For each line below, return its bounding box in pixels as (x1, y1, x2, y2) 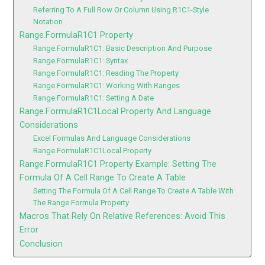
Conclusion (20, 239, 63, 249)
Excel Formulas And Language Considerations (33, 134, 191, 143)
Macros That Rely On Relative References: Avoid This (20, 211, 226, 221)
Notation (33, 17, 63, 26)
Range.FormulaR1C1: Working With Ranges (33, 81, 180, 90)
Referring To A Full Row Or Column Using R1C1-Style (33, 5, 209, 14)
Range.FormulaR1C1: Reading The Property (33, 69, 179, 77)
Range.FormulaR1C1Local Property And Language (20, 106, 212, 117)
